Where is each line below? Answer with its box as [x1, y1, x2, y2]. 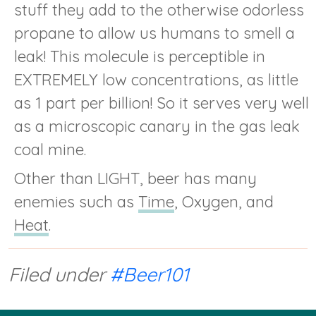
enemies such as [14, 192, 138, 212]
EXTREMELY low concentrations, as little [14, 70, 298, 90]
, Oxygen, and [174, 192, 274, 212]
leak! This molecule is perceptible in [14, 47, 265, 67]
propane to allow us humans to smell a [14, 23, 295, 44]
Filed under [8, 262, 110, 287]
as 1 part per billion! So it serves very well [14, 93, 309, 114]
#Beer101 [110, 262, 189, 287]
